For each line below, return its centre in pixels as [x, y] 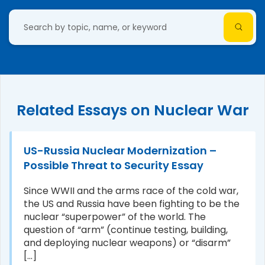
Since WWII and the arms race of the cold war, [131, 190]
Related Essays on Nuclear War [132, 110]
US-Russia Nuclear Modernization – [120, 150]
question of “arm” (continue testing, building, [126, 230]
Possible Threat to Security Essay [114, 165]
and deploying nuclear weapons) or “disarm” [127, 243]
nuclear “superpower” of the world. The [115, 216]
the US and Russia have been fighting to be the [132, 203]
